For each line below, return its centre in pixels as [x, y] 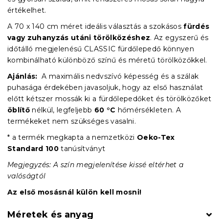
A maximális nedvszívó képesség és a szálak [118, 76]
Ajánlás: [22, 76]
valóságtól [27, 176]
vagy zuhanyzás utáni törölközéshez [79, 37]
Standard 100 [33, 148]
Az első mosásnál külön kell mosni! [76, 192]
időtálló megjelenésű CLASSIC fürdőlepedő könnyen [101, 49]
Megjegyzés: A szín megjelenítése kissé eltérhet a [96, 164]
